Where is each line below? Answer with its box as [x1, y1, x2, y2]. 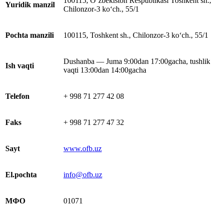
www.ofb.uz [63, 144, 102, 153]
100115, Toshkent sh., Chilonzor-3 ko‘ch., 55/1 [63, 31, 208, 40]
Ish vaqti [5, 62, 34, 70]
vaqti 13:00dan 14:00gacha [63, 66, 148, 75]
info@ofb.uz [63, 170, 102, 179]
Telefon [5, 92, 30, 101]
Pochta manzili [5, 31, 54, 40]
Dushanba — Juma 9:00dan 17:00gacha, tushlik [63, 57, 210, 66]
